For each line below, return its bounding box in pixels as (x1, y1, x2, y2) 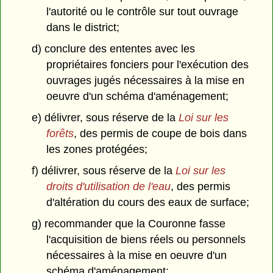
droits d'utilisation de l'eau (46, 180, 171, 193)
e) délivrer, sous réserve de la (31, 111, 179, 124)
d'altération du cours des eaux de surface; (46, 196, 250, 208)
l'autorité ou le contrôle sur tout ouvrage (46, 5, 239, 18)
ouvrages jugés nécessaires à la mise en (46, 74, 245, 87)
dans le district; (46, 21, 120, 34)
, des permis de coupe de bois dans (74, 127, 247, 140)
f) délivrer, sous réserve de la (31, 164, 175, 177)
